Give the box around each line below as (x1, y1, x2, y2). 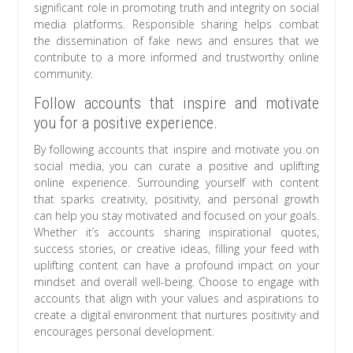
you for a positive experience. (34, 113, 218, 133)
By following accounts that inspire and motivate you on (34, 142, 319, 158)
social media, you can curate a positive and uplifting (34, 158, 319, 174)
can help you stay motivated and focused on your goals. (34, 208, 319, 224)
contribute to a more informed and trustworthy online (34, 50, 319, 65)
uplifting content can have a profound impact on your (34, 258, 319, 273)
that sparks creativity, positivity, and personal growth (34, 191, 319, 207)
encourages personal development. (34, 324, 215, 340)
